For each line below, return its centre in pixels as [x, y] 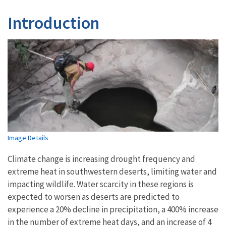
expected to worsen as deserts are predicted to [94, 196]
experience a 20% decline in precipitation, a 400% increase [113, 209]
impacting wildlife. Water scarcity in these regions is [101, 184]
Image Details [28, 137]
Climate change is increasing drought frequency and [101, 159]
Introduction [53, 22]
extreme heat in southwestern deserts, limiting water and [112, 171]
